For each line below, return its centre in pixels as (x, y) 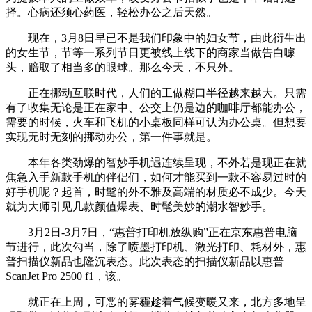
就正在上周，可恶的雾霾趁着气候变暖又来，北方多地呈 (156, 302)
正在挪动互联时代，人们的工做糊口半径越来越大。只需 (156, 93)
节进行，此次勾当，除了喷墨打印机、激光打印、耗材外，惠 (156, 247)
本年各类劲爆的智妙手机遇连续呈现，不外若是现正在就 (156, 162)
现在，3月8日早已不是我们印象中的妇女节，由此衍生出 (156, 38)
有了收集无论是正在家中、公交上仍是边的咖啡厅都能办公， (156, 107)
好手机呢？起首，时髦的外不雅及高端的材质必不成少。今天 (156, 192)
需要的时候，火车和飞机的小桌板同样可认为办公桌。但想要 (156, 122)
